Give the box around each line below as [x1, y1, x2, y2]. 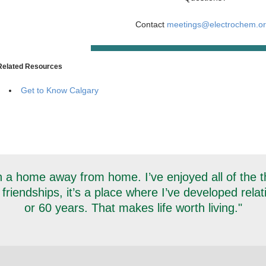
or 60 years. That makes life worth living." [24, 201, 242, 214]
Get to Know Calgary [20, 85, 99, 95]
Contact [135, 19, 165, 29]
